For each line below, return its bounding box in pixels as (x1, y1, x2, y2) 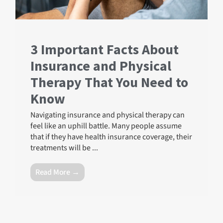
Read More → (35, 167, 80, 178)
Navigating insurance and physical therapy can (30, 110, 185, 121)
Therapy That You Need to (30, 73, 189, 92)
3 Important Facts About (30, 40, 179, 59)
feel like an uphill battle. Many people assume (30, 120, 182, 132)
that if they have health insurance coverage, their (30, 131, 193, 143)
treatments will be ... (30, 142, 99, 154)
